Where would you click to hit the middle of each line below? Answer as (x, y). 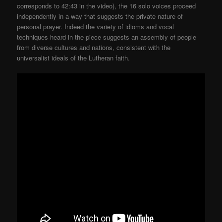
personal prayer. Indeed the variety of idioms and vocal (96, 27)
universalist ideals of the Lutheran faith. (74, 58)
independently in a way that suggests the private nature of (100, 16)
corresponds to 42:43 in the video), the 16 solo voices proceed (107, 6)
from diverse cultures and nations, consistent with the (94, 48)
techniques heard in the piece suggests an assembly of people (107, 37)
